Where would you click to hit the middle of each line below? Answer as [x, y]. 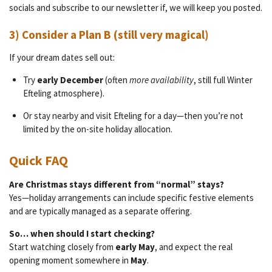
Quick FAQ [39, 160]
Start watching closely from [62, 246]
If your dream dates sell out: [62, 58]
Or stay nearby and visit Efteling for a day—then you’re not [133, 116]
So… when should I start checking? [82, 233]
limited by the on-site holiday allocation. [97, 129]
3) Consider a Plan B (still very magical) [109, 35]
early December [70, 80]
